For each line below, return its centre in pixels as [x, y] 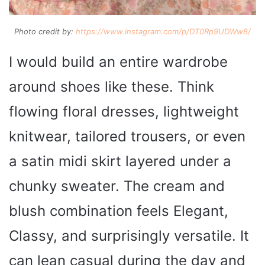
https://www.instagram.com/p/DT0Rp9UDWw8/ [163, 32]
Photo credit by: [45, 32]
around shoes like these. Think [112, 87]
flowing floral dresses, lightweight [124, 112]
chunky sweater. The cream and [117, 186]
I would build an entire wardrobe [118, 62]
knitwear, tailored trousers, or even [127, 137]
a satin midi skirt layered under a [120, 161]
